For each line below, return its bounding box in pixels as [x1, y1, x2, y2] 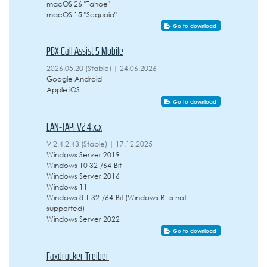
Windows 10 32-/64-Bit [46, 160, 122, 171]
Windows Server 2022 [46, 213, 120, 225]
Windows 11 [46, 181, 88, 193]
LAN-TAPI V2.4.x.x [46, 122, 102, 133]
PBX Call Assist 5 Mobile [46, 46, 123, 57]
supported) [46, 203, 85, 214]
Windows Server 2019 [46, 149, 120, 160]
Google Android [46, 73, 102, 85]
